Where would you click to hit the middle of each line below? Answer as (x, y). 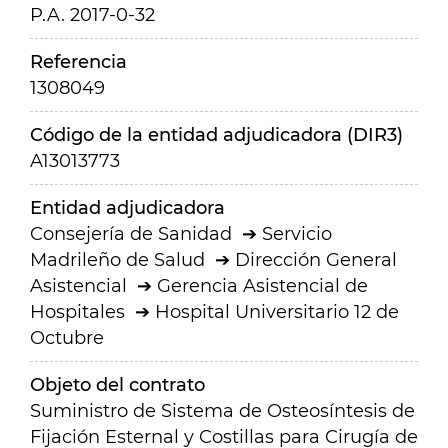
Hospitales (77, 312)
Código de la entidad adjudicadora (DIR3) (216, 135)
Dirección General (316, 260)
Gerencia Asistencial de (262, 286)
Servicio (297, 234)
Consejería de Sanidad (131, 234)
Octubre (67, 338)
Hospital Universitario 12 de (277, 312)
